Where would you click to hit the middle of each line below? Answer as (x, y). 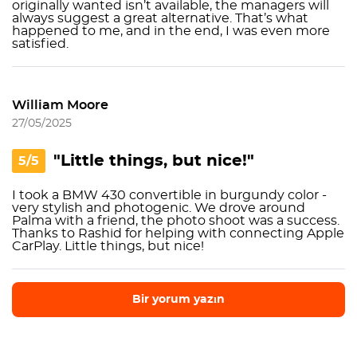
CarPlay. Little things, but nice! (108, 246)
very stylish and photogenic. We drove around (159, 208)
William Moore (60, 105)
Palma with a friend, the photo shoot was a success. (176, 221)
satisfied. (40, 44)
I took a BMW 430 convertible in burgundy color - (169, 195)
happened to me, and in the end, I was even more (171, 31)
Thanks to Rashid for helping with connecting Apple (178, 233)
